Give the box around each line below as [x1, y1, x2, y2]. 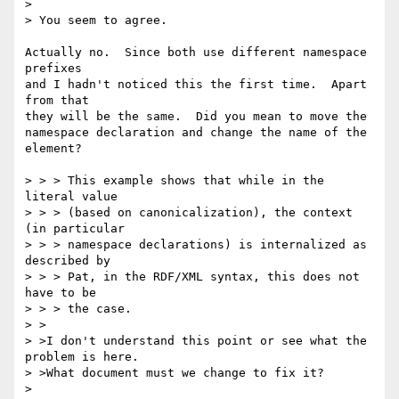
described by [25, 254, 110, 268]
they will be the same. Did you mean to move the [25, 110, 367, 124]
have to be [25, 286, 96, 300]
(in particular [25, 222, 125, 236]
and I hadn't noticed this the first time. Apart [25, 77, 367, 92]
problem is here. [25, 350, 139, 364]
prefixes [25, 61, 82, 76]
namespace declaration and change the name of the [25, 126, 367, 140]
